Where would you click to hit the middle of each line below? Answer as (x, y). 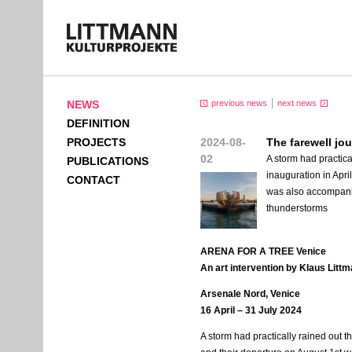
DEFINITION (98, 123)
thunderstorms (297, 208)
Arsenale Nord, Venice (250, 294)
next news (297, 103)
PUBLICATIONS (108, 161)
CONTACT (93, 180)
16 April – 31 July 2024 (251, 310)
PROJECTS (96, 142)
